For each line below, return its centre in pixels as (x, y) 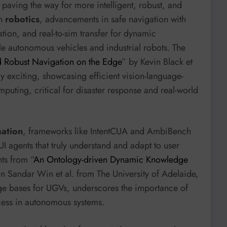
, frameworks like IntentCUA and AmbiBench (107, 131)
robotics (22, 19)
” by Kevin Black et (157, 62)
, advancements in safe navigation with (113, 19)
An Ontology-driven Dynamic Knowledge (111, 160)
